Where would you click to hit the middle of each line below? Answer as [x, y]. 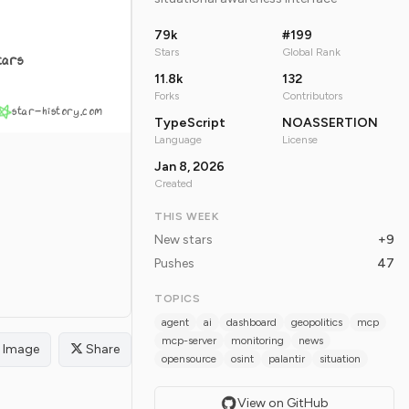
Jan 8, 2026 [189, 167]
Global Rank [311, 52]
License [299, 140]
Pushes [174, 264]
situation [340, 359]
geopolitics [317, 323]
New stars [184, 240]
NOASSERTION [330, 123]
